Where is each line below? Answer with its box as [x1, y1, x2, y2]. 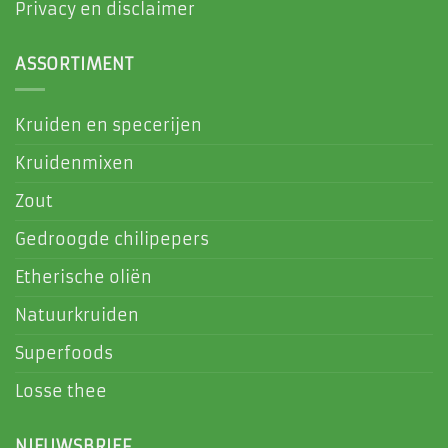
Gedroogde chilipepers [15, 229, 209, 249]
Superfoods [15, 343, 113, 363]
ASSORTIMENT [15, 54, 134, 75]
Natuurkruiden [15, 305, 139, 325]
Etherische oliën [15, 267, 152, 287]
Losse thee [15, 381, 107, 401]
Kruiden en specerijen [15, 115, 202, 135]
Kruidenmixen [15, 153, 134, 173]
